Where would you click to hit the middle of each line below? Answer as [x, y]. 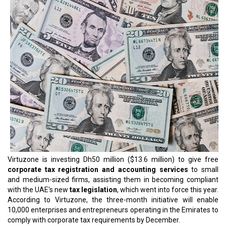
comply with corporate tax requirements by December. [94, 220]
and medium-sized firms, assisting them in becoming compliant [113, 180]
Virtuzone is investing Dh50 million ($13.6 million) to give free [113, 159]
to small [203, 169]
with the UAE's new [39, 190]
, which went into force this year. [168, 190]
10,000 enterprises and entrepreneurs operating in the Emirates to [113, 210]
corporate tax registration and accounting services [98, 169]
